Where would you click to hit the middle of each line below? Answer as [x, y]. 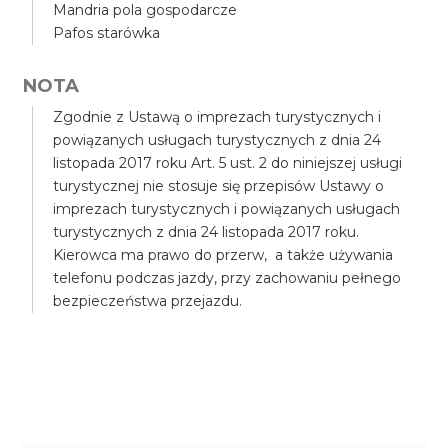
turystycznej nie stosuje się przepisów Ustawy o [219, 186]
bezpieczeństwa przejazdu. [148, 301]
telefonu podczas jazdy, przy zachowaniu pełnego [227, 278]
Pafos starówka [107, 33]
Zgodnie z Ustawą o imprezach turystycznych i [217, 117]
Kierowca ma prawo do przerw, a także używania [223, 255]
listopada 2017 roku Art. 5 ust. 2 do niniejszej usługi [228, 163]
